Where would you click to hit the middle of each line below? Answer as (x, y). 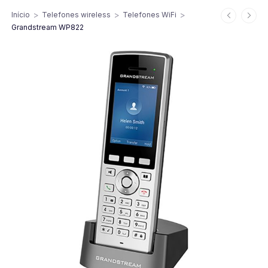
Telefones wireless (77, 15)
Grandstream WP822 (48, 27)
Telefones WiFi (150, 15)
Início (21, 15)
